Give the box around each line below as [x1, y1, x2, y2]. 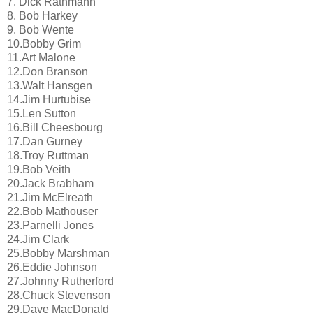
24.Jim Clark [7, 233, 69, 246]
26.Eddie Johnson [7, 261, 97, 274]
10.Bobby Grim [7, 38, 81, 50]
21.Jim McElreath [7, 191, 93, 204]
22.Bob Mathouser [7, 205, 98, 218]
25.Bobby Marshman [7, 247, 110, 260]
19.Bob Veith [7, 163, 71, 176]
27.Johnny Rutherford [7, 275, 114, 288]
